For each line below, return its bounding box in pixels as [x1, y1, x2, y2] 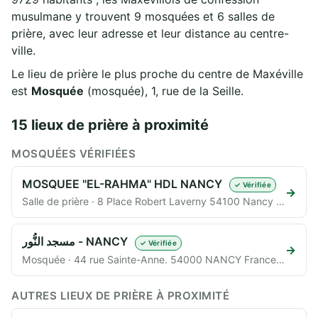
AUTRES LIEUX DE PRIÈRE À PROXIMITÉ [11, 288, 229, 302]
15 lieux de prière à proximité [11, 116, 209, 134]
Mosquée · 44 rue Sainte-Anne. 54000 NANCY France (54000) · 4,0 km [276, 253, 285, 265]
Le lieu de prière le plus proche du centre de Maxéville [11, 67, 303, 82]
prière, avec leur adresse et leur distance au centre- [11, 26, 289, 40]
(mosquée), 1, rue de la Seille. [84, 84, 243, 99]
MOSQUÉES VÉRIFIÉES [11, 147, 136, 161]
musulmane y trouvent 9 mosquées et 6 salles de [11, 9, 275, 23]
